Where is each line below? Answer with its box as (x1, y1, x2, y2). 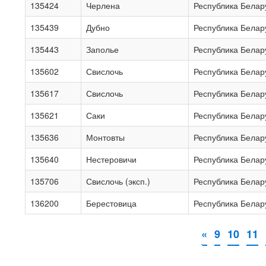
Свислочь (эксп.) (86, 175, 150, 187)
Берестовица (86, 197, 137, 209)
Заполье (86, 43, 119, 55)
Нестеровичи (86, 153, 137, 165)
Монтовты (86, 131, 125, 143)
